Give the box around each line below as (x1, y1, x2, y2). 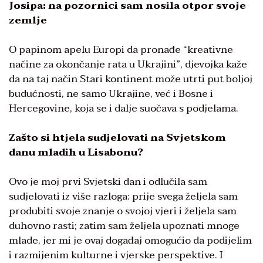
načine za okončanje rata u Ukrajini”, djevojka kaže (9, 55, 247, 73)
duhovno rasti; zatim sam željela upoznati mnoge (9, 217, 240, 234)
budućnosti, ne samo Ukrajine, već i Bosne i (9, 85, 213, 102)
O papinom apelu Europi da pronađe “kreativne (9, 41, 233, 58)
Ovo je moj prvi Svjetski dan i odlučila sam (9, 173, 207, 190)
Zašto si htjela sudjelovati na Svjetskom (9, 129, 226, 146)
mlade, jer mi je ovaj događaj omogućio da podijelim (9, 231, 252, 249)
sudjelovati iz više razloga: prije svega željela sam (9, 187, 238, 205)
